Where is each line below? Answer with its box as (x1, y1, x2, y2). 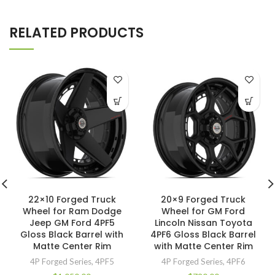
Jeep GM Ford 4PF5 (29, 217, 115, 230)
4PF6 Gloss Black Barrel (150, 228, 256, 241)
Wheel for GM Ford (161, 205, 245, 218)
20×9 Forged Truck (161, 193, 246, 206)
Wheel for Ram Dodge (22, 205, 122, 218)
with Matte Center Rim (153, 240, 253, 253)
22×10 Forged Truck (28, 193, 116, 206)
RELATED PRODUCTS (9, 23, 144, 43)
